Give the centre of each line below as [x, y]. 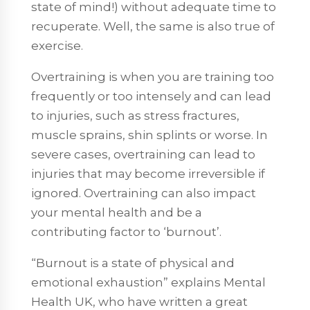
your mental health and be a [116, 212]
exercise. [57, 45]
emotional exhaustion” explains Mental [148, 282]
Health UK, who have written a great [139, 301]
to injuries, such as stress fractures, [135, 115]
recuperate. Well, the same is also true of [153, 26]
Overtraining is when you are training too [152, 76]
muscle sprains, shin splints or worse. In [149, 135]
